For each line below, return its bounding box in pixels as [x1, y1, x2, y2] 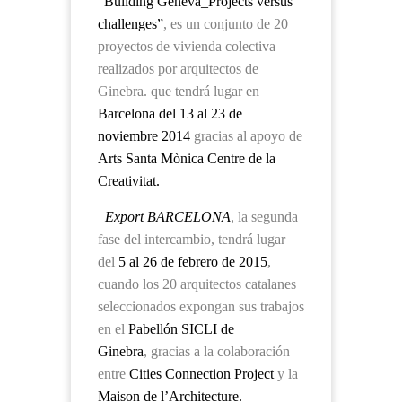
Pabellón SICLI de [128, 321, 234, 336]
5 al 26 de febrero [118, 254, 218, 269]
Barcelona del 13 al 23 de [98, 106, 242, 121]
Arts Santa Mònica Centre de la [98, 151, 275, 166]
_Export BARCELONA [98, 209, 231, 224]
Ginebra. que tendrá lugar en [98, 83, 259, 99]
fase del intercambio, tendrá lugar [98, 232, 285, 247]
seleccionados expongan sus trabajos [98, 299, 304, 314]
